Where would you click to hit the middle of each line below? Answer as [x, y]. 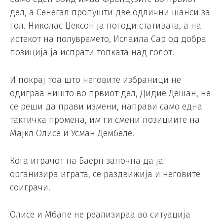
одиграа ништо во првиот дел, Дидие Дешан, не [110, 93]
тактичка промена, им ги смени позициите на [105, 120]
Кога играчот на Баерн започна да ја [87, 161]
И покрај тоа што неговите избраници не [95, 80]
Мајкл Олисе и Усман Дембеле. [72, 133]
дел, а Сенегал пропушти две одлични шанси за [110, 13]
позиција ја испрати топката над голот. [92, 53]
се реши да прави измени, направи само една [106, 106]
